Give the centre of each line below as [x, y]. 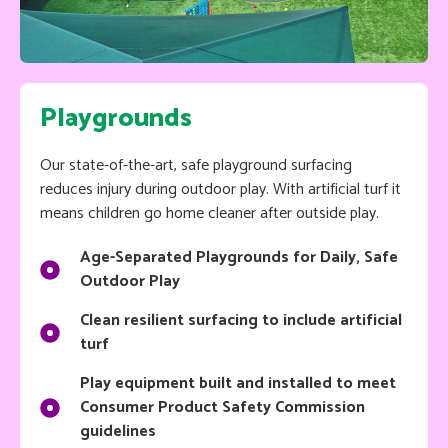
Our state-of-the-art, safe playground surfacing [196, 165]
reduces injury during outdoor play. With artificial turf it [220, 189]
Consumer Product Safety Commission [222, 407]
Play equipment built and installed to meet [238, 383]
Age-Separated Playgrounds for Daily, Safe [239, 257]
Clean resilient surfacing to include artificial [241, 320]
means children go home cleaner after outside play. [209, 213]
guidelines [134, 431]
